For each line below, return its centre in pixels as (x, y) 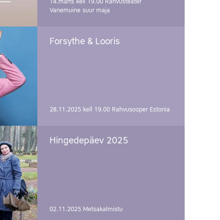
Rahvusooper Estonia (141, 110)
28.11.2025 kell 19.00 (81, 110)
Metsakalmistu (103, 209)
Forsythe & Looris (85, 42)
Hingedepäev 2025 (89, 141)
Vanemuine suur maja (80, 11)
